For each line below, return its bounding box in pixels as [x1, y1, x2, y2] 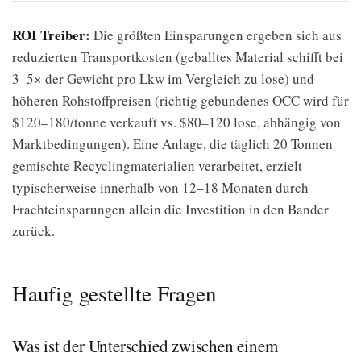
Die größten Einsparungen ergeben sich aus [90, 26, 342, 44]
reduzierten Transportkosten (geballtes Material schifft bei [12, 48, 343, 66]
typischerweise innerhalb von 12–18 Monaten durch [12, 178, 309, 197]
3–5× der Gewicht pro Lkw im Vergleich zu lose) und [12, 69, 314, 88]
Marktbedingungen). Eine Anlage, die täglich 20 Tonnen [12, 135, 333, 153]
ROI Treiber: [12, 25, 90, 45]
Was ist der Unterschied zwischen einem [12, 334, 278, 357]
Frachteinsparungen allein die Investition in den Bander [12, 200, 329, 218]
